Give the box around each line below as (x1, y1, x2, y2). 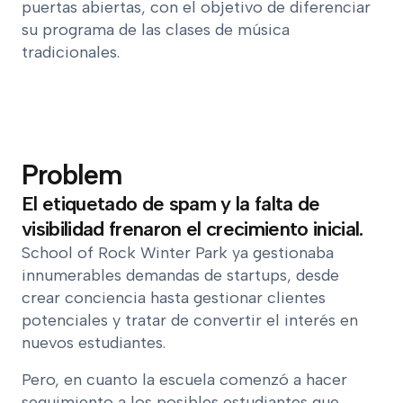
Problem (22, 157, 123, 192)
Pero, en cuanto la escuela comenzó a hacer (22, 369, 347, 390)
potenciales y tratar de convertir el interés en (22, 309, 358, 330)
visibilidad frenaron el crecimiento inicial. (22, 216, 363, 241)
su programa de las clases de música (22, 19, 290, 40)
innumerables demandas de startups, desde (22, 264, 339, 285)
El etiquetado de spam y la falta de (22, 191, 320, 216)
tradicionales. (22, 41, 120, 62)
